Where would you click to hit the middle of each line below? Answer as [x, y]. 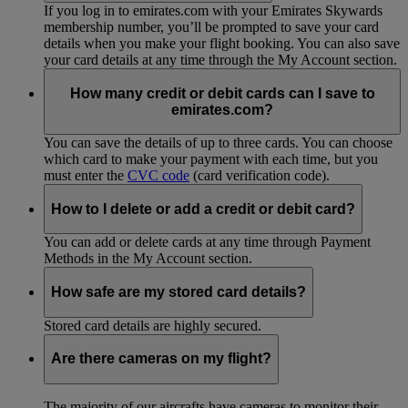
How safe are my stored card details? [178, 291]
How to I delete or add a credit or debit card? [203, 209]
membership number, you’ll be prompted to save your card [211, 26]
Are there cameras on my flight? [161, 359]
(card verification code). [260, 176]
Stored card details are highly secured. [153, 325]
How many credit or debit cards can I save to [222, 93]
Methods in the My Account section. [148, 259]
